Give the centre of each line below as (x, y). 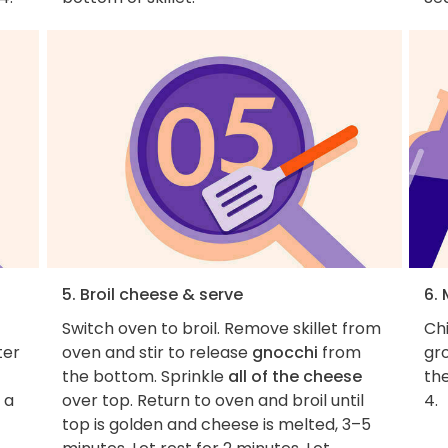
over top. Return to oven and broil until (212, 401)
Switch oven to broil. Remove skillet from (221, 329)
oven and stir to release (156, 353)
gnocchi (284, 353)
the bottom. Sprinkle (144, 377)
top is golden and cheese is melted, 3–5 (216, 425)
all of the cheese (294, 377)
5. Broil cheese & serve (152, 295)
